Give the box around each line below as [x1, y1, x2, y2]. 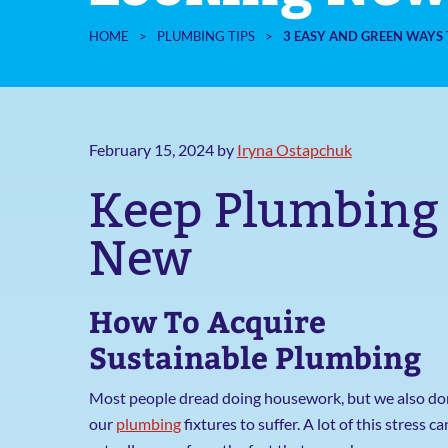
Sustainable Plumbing [88, 336, 421, 377]
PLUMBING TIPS [156, 28, 255, 44]
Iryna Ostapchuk [236, 140, 352, 159]
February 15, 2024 [88, 140, 214, 159]
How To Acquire [88, 300, 326, 341]
